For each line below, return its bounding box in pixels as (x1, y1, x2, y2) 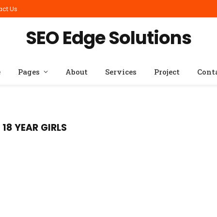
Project (154, 67, 180, 77)
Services (105, 67, 137, 77)
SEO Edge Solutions (26, 25, 191, 50)
